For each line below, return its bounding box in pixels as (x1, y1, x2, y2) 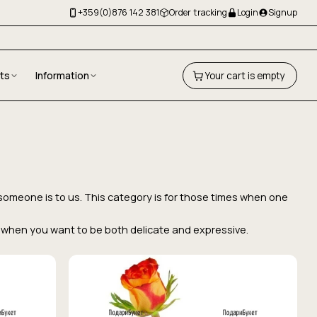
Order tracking (169, 6, 227, 18)
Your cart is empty (205, 69, 285, 82)
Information (35, 69, 89, 82)
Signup (268, 6, 297, 18)
